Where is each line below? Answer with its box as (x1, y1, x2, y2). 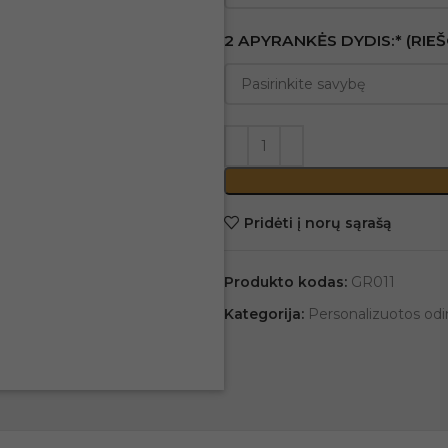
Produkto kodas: (224, 273, 351, 291)
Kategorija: (224, 305, 304, 323)
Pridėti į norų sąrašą (243, 213, 392, 232)
